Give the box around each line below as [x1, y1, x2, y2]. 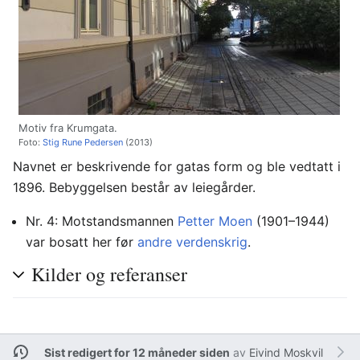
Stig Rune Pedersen [43, 136, 123, 148]
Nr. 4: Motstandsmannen [26, 213, 178, 230]
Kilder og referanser [31, 261, 187, 288]
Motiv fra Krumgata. [18, 121, 117, 134]
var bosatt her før [26, 234, 137, 251]
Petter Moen [178, 213, 252, 230]
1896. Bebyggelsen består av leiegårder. [13, 179, 256, 196]
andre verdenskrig [137, 234, 247, 251]
